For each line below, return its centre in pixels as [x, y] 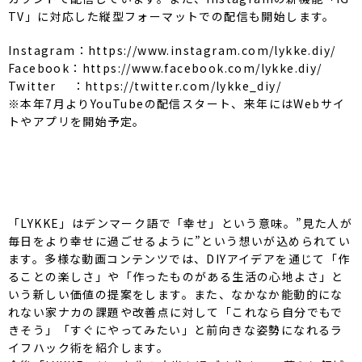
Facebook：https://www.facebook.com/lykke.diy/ [165, 67]
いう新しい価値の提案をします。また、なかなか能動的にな [176, 294]
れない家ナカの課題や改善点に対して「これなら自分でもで [176, 311]
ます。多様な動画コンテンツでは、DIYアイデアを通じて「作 [179, 258]
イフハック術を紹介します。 [89, 347]
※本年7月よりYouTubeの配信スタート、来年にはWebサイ [177, 103]
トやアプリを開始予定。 [77, 121]
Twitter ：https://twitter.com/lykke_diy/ [145, 85]
